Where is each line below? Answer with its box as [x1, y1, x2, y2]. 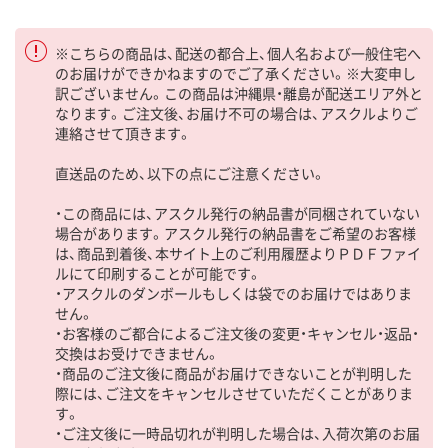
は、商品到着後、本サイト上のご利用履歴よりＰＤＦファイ [55, 243, 421, 264]
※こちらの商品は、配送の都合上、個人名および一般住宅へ [55, 43, 421, 64]
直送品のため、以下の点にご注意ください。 [55, 163, 326, 184]
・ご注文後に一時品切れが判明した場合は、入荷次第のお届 [55, 423, 420, 444]
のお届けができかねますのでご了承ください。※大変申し [55, 63, 416, 84]
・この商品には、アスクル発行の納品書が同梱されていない [55, 203, 420, 224]
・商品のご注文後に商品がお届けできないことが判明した [55, 363, 412, 384]
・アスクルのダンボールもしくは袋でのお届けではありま [55, 283, 412, 304]
